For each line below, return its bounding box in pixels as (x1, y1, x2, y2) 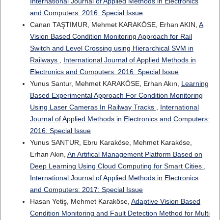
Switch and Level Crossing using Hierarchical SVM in (29, 44, 193, 53)
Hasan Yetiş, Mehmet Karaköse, (29, 197, 131, 206)
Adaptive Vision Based (131, 197, 200, 206)
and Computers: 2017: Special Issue (29, 186, 143, 194)
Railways (29, 56, 59, 64)
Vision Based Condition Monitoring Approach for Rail (29, 32, 192, 41)
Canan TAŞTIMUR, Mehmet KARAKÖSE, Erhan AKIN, (29, 21, 199, 29)
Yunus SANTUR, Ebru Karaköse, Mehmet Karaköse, (29, 138, 192, 147)
